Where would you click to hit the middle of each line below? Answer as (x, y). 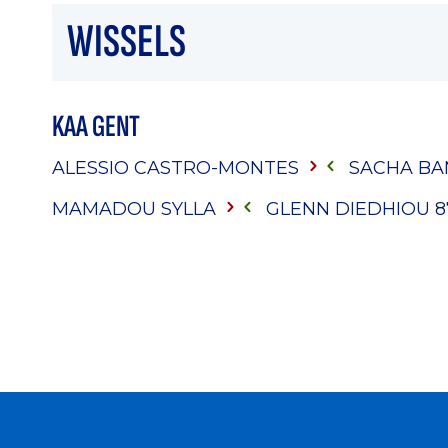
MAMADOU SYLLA (136, 208)
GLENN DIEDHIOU (350, 208)
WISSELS (126, 42)
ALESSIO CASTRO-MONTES (178, 167)
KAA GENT (96, 127)
